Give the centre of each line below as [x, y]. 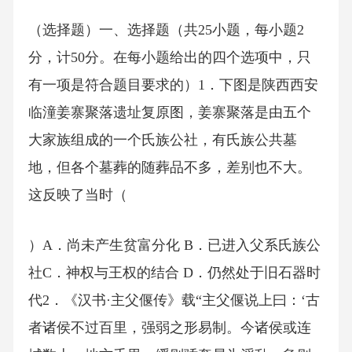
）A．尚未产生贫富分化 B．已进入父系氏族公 [174, 245]
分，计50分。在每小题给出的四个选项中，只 [169, 58]
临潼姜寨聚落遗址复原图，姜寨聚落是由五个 [169, 113]
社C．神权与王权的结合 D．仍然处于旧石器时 [174, 272]
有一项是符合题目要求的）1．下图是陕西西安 [173, 85]
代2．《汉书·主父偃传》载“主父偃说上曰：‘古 [174, 300]
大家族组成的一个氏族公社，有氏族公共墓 [162, 140]
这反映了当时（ [77, 195]
